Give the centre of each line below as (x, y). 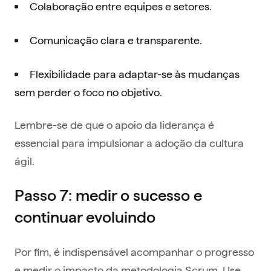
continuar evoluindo (85, 217)
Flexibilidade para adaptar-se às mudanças (135, 74)
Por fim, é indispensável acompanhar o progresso (134, 252)
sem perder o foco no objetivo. (88, 92)
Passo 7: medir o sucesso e (108, 195)
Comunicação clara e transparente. (116, 40)
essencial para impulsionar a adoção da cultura (129, 143)
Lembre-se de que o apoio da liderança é (114, 125)
